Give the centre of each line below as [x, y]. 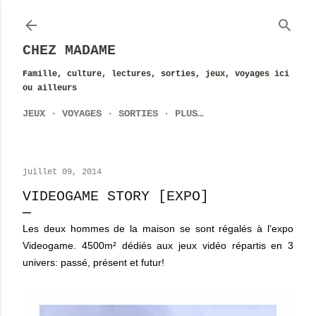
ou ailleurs [50, 88]
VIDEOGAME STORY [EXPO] [116, 196]
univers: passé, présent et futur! [93, 262]
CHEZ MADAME [69, 50]
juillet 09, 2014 [62, 172]
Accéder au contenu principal [158, 17]
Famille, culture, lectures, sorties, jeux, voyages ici [156, 74]
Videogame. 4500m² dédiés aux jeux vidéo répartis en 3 [158, 245]
